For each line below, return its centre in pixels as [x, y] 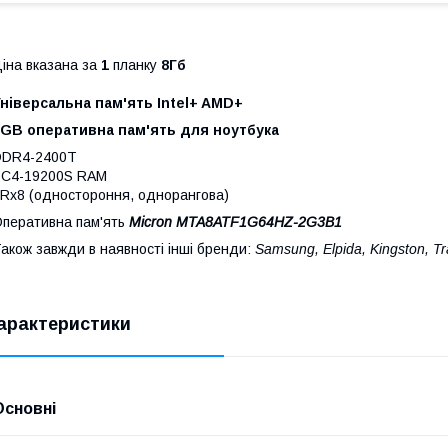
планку [135, 64]
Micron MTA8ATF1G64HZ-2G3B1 [235, 221]
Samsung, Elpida [308, 248]
